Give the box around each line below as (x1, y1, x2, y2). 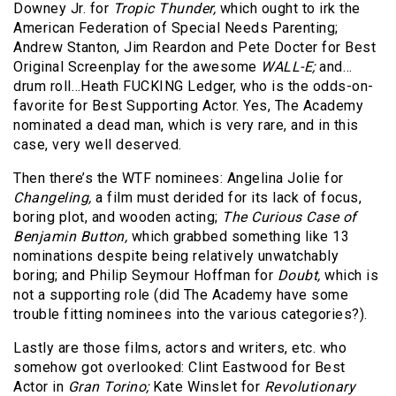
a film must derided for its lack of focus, (91, 189, 362, 207)
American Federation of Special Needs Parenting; (13, 19, 339, 37)
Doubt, (277, 267, 321, 285)
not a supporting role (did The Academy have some (13, 286, 348, 304)
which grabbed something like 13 (127, 228, 349, 246)
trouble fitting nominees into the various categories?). (13, 306, 368, 324)
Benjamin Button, (13, 228, 127, 246)
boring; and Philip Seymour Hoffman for (13, 267, 278, 285)
